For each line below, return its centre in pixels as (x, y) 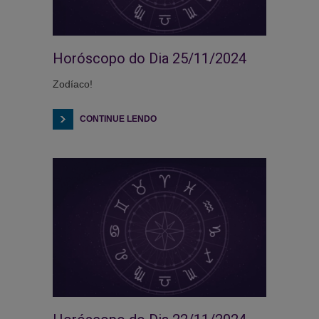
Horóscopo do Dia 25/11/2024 (150, 58)
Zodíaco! (73, 84)
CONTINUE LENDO (118, 119)
